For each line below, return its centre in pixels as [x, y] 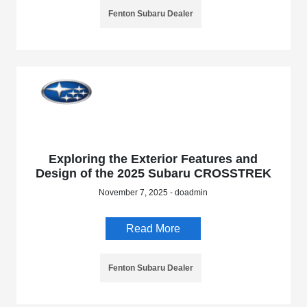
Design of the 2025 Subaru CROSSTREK [153, 173]
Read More [153, 228]
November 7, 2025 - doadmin [153, 192]
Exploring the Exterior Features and [153, 159]
